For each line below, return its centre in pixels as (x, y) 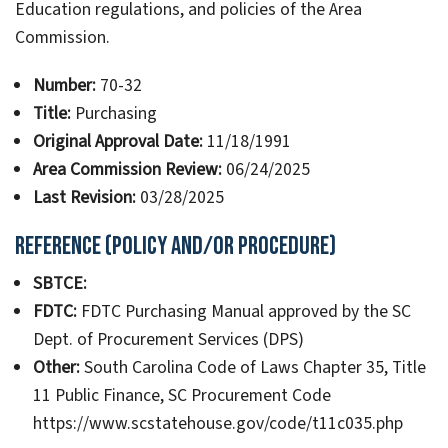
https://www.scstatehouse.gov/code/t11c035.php (217, 424)
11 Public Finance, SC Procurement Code (181, 396)
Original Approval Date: (117, 142)
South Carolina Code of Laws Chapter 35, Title (252, 368)
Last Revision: (84, 198)
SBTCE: (59, 284)
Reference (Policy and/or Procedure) (175, 247)
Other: (56, 368)
